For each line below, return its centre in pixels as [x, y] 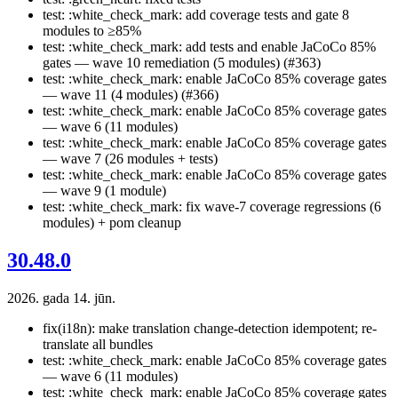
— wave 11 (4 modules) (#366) [131, 94]
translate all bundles [98, 344]
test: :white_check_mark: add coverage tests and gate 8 [196, 14]
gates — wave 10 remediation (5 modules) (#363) [182, 62]
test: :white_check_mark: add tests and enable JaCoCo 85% [209, 46]
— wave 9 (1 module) [104, 190]
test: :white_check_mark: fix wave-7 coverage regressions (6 [212, 206]
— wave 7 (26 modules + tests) [130, 158]
